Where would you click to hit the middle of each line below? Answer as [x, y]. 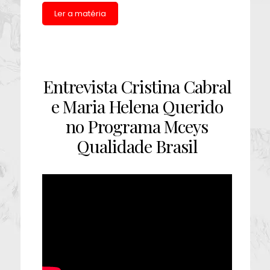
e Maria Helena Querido [137, 106]
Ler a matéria [80, 14]
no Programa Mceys [137, 126]
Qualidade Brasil [137, 146]
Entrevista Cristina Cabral [137, 86]
